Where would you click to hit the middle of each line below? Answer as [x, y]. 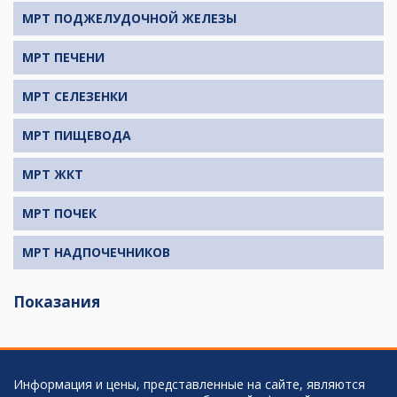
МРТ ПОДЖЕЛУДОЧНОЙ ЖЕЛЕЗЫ [129, 19]
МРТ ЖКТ [53, 175]
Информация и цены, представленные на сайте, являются [189, 385]
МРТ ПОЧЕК [59, 214]
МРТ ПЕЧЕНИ [63, 58]
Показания [57, 302]
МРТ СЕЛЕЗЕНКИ [75, 97]
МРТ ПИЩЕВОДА [77, 136]
